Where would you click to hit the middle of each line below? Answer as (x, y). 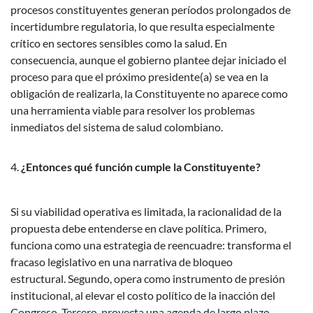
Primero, (246, 228)
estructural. (38, 279)
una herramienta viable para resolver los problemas (133, 110)
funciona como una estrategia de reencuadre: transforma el (151, 245)
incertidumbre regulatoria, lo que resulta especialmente (143, 27)
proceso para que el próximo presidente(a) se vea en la (139, 77)
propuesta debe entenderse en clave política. (117, 228)
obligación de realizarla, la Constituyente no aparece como (149, 94)
